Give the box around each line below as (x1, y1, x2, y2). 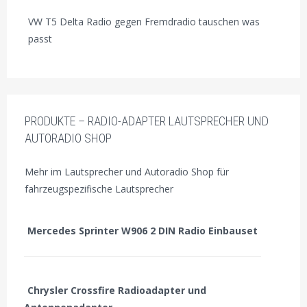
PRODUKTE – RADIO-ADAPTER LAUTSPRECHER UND (24, 114, 269, 129)
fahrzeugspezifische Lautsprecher (24, 182, 173, 196)
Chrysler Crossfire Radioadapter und (27, 284, 207, 297)
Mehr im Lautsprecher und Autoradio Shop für (24, 165, 229, 179)
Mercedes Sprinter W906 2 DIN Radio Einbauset (27, 224, 258, 238)
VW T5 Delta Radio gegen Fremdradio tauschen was (27, 14, 260, 28)
